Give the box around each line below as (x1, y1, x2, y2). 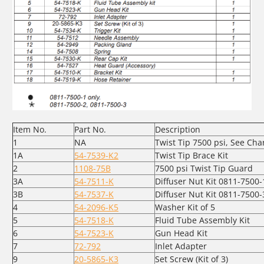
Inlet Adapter (155, 240, 207, 252)
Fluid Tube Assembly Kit (155, 214, 250, 226)
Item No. (13, 123, 47, 135)
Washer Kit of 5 (155, 201, 215, 213)
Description (155, 123, 200, 135)
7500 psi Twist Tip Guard (155, 162, 253, 174)
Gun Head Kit (155, 227, 207, 239)
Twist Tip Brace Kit (155, 149, 228, 161)
